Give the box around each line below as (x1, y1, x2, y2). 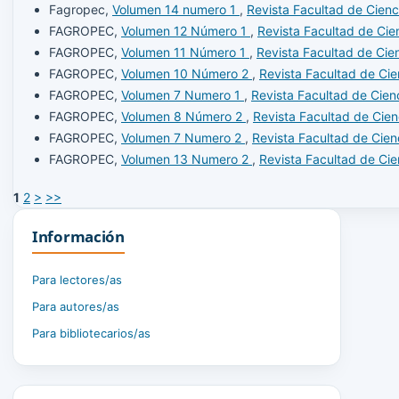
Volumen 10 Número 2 (121, 65, 252, 81)
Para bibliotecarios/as (32, 325, 151, 340)
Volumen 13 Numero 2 (121, 151, 252, 167)
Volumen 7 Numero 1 (121, 86, 244, 102)
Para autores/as (32, 298, 119, 313)
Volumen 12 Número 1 (121, 22, 250, 38)
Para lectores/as (32, 272, 122, 287)
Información (32, 225, 125, 247)
